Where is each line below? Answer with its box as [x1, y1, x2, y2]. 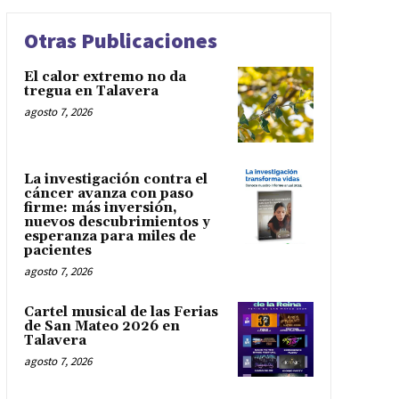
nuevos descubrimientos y [23, 213, 210, 231]
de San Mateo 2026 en [23, 317, 180, 335]
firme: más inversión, [23, 199, 177, 216]
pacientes [23, 241, 92, 259]
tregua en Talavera [23, 82, 159, 100]
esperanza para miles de [23, 227, 196, 245]
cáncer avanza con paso [23, 184, 193, 202]
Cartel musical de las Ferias [23, 303, 218, 321]
